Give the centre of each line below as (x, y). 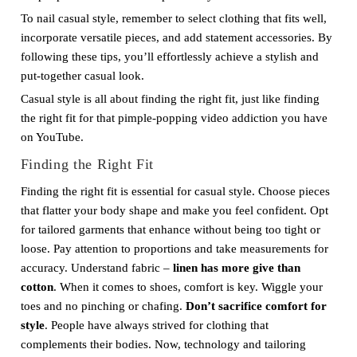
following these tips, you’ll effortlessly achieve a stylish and (169, 57)
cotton (37, 287)
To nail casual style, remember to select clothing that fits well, (173, 18)
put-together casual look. (82, 76)
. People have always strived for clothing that (156, 325)
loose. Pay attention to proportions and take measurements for (174, 249)
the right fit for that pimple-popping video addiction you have (174, 118)
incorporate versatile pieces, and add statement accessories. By (176, 37)
